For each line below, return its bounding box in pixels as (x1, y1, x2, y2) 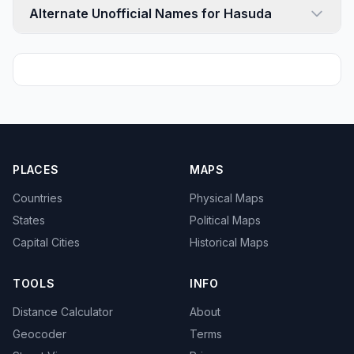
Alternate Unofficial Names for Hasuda (29, 6, 272, 21)
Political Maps (190, 213, 261, 227)
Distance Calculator (13, 305, 113, 318)
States (13, 213, 45, 227)
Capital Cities (13, 235, 80, 249)
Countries (13, 191, 62, 205)
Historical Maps (190, 235, 269, 249)
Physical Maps (190, 191, 264, 205)
